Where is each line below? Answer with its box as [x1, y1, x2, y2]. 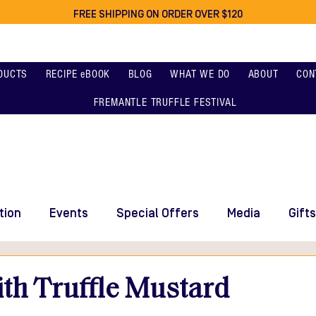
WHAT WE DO [170, 68, 231, 80]
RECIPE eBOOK [45, 68, 111, 80]
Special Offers [116, 205, 199, 221]
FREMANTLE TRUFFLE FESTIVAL [93, 96, 237, 109]
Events [49, 205, 88, 221]
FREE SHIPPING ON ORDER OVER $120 [73, 8, 243, 20]
